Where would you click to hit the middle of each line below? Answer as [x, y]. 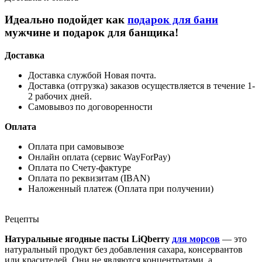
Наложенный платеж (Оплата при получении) [121, 189]
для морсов [196, 239]
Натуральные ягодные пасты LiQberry [88, 239]
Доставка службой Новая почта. [92, 75]
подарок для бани [173, 20]
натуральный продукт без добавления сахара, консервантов [124, 250]
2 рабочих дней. [60, 96]
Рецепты [22, 219]
